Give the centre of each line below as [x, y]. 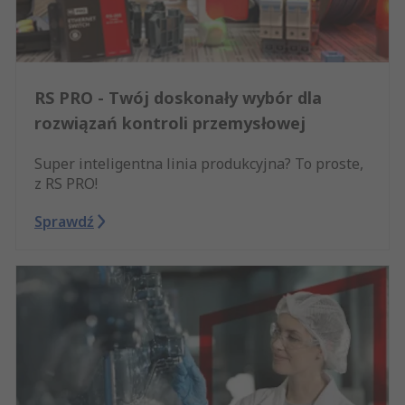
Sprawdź [64, 222]
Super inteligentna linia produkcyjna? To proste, [199, 164]
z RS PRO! [66, 184]
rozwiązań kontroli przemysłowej [170, 123]
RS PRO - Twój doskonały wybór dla [178, 98]
